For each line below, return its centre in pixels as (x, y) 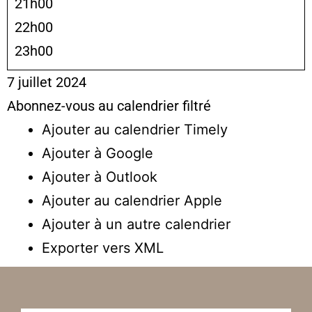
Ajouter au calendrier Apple (132, 200)
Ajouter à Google (97, 153)
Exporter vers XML (103, 248)
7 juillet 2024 (47, 82)
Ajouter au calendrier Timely (135, 129)
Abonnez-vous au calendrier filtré (109, 106)
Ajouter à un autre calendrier (136, 224)
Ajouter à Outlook (100, 177)
